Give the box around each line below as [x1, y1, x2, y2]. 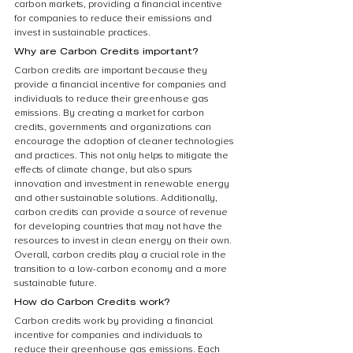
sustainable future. [14, 277, 97, 289]
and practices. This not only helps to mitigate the [14, 150, 231, 162]
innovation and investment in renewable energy [14, 178, 232, 190]
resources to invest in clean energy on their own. [14, 235, 234, 247]
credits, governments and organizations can [14, 121, 214, 133]
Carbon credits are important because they [14, 65, 210, 76]
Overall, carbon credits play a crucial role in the [14, 249, 229, 261]
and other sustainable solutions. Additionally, [14, 192, 220, 204]
